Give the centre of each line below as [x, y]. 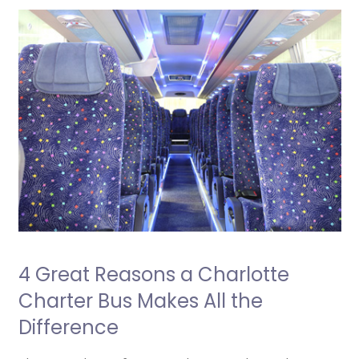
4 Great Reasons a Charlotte [153, 275]
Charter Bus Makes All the [140, 301]
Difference [68, 328]
